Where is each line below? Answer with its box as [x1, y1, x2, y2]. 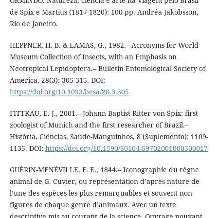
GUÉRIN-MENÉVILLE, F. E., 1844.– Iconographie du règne [9, 165, 199, 175]
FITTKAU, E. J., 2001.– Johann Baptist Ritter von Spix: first [9, 109, 198, 118]
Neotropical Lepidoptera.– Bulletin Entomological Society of [9, 64, 205, 73]
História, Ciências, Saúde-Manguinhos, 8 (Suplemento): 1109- [9, 132, 208, 142]
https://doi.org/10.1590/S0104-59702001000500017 [45, 144, 208, 153]
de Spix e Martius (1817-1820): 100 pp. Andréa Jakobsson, [9, 7, 199, 17]
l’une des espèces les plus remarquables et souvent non [9, 188, 192, 198]
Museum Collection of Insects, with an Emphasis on [9, 52, 177, 62]
